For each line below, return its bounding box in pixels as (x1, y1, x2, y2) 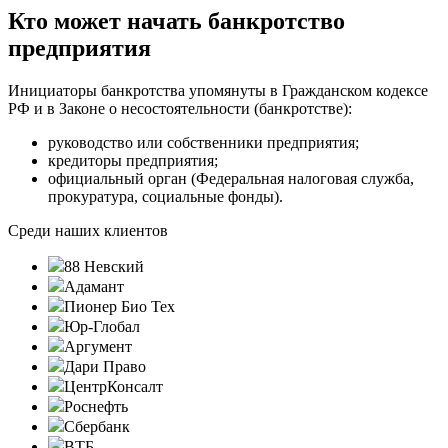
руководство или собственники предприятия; (48, 134, 359, 152)
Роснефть (64, 398, 128, 416)
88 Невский (64, 258, 144, 276)
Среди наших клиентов (8, 222, 168, 240)
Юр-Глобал (64, 318, 140, 336)
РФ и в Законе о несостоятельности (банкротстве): (8, 100, 352, 118)
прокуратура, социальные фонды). (48, 188, 283, 206)
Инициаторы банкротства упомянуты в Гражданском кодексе (8, 82, 428, 100)
